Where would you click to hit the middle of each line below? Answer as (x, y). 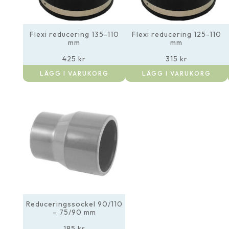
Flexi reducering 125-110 (176, 34)
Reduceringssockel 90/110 (74, 204)
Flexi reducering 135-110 (74, 34)
